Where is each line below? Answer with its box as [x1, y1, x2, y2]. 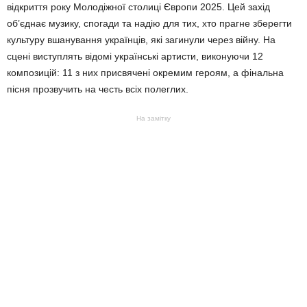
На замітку [136, 114, 171, 122]
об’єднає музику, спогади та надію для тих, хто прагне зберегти [7, 17, 292, 29]
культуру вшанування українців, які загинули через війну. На [7, 34, 275, 45]
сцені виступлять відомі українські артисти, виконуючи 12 [7, 50, 263, 62]
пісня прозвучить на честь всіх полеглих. [7, 83, 188, 95]
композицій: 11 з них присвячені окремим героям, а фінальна [7, 66, 284, 78]
